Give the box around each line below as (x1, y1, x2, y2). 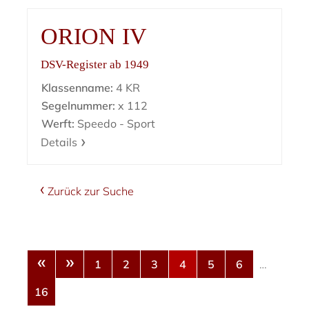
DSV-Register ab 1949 (41, 58, 150, 72)
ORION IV (41, 23, 148, 50)
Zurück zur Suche (48, 184, 134, 199)
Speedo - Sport (74, 117, 156, 131)
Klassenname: (41, 81, 114, 95)
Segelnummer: (41, 99, 116, 113)
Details (41, 135, 78, 150)
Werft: (41, 117, 75, 131)
